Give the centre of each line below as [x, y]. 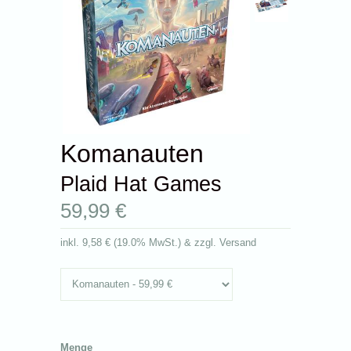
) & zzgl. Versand [217, 242]
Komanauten [132, 153]
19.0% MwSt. [148, 242]
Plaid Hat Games [141, 184]
